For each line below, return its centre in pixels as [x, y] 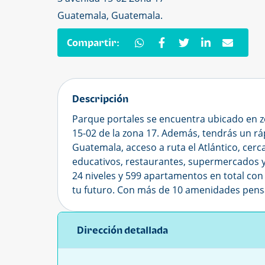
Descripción [100, 99]
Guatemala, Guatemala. [110, 15]
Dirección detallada [122, 230]
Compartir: [93, 43]
